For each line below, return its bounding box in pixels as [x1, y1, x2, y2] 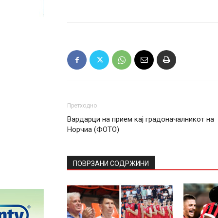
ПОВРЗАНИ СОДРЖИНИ [73, 160, 149, 167]
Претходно [67, 102, 97, 109]
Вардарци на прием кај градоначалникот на [67, 115, 214, 124]
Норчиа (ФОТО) [67, 125, 119, 134]
